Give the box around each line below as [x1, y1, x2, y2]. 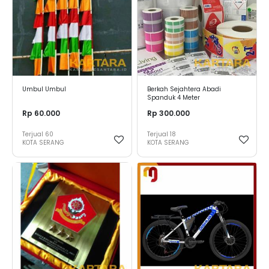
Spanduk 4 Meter [147, 94, 200, 102]
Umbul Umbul [22, 85, 66, 94]
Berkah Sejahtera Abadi [147, 85, 221, 94]
